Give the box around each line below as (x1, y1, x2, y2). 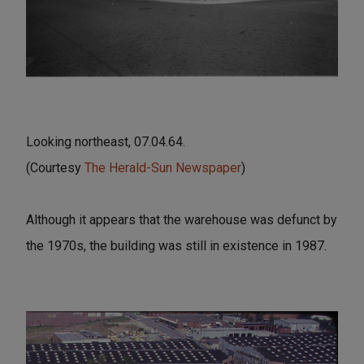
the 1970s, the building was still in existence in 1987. (26, 237, 327, 253)
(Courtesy (26, 159, 84, 175)
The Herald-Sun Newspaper (84, 159, 241, 175)
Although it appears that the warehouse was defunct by (26, 211, 337, 227)
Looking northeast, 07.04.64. (26, 133, 185, 149)
